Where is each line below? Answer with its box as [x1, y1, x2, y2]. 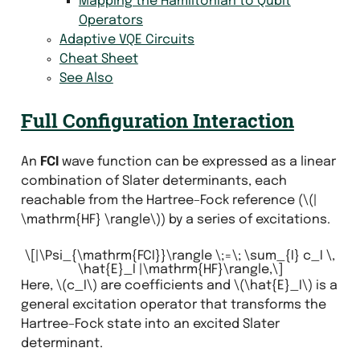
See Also [59, 71, 113, 85]
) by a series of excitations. [160, 212, 330, 227]
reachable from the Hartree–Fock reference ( [20, 193, 303, 207]
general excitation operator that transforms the [20, 297, 326, 312]
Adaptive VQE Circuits [59, 32, 194, 47]
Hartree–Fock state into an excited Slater [20, 317, 280, 331]
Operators [78, 13, 143, 27]
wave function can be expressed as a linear [58, 154, 336, 169]
